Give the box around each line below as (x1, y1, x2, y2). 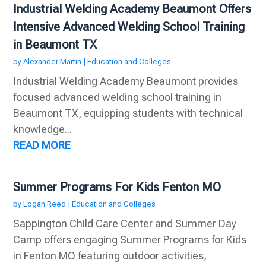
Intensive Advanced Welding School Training (13, 20, 245, 34)
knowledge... (13, 123, 72, 136)
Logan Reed (23, 199, 66, 209)
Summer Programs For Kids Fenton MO (13, 180, 221, 195)
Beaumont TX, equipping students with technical (13, 107, 243, 120)
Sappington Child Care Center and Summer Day (13, 217, 237, 230)
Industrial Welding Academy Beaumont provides (13, 75, 239, 88)
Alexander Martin (23, 57, 82, 66)
